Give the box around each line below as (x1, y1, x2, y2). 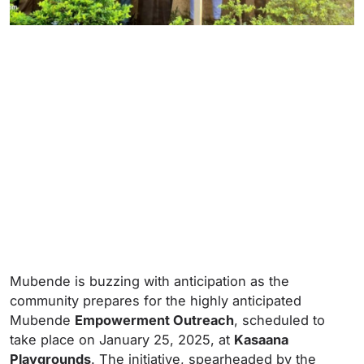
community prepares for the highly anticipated (10, 292, 301, 309)
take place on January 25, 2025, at (10, 331, 234, 348)
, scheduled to (234, 312, 325, 328)
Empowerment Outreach (75, 312, 234, 328)
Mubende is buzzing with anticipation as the (10, 273, 289, 289)
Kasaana (234, 331, 288, 348)
